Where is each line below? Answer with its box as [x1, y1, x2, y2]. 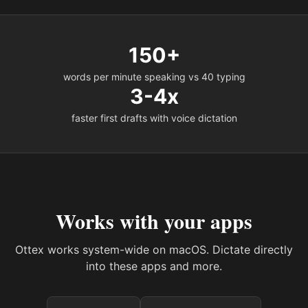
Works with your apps [56, 206, 252, 236]
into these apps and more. [86, 259, 222, 273]
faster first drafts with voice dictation [71, 112, 237, 124]
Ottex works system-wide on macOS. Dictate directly [15, 243, 293, 256]
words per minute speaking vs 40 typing [63, 71, 245, 82]
